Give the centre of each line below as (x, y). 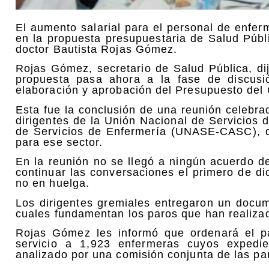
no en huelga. (53, 183)
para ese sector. (59, 142)
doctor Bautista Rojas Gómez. (97, 49)
